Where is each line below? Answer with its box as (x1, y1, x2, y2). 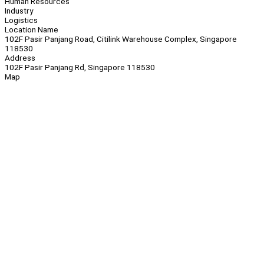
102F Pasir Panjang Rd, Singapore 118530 (5, 62, 155, 72)
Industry (5, 6, 33, 16)
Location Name (5, 25, 58, 35)
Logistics (5, 15, 38, 25)
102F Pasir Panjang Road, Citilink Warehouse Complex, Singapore (5, 34, 237, 44)
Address (5, 53, 35, 63)
